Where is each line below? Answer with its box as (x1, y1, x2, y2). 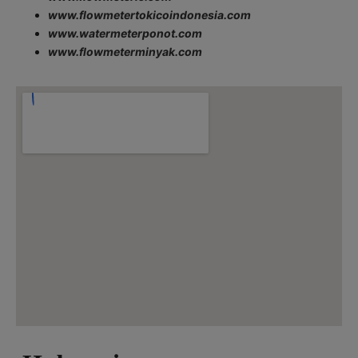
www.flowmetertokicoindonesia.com (48, 8, 251, 22)
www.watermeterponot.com (48, 26, 202, 41)
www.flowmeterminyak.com (48, 45, 202, 59)
